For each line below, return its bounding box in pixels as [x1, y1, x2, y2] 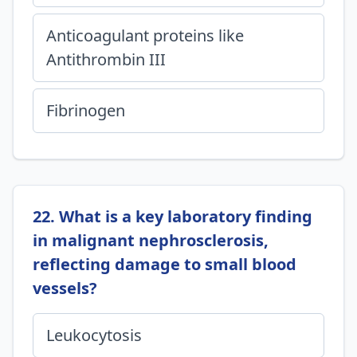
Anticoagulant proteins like [46, 25, 244, 46]
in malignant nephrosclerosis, [33, 229, 269, 251]
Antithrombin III [46, 49, 166, 70]
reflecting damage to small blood [33, 253, 296, 275]
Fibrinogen [46, 100, 125, 121]
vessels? [33, 277, 97, 299]
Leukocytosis [46, 324, 142, 346]
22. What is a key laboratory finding [33, 206, 312, 227]
